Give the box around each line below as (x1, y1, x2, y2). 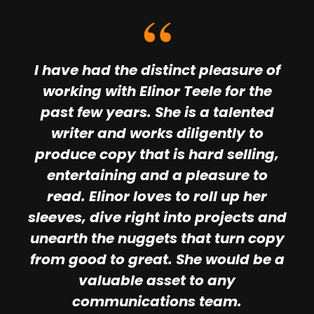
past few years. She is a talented (40, 102, 274, 123)
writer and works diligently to (50, 123, 264, 144)
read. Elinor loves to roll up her (47, 186, 267, 207)
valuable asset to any (78, 271, 235, 291)
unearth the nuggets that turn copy (29, 228, 285, 249)
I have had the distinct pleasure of (34, 60, 280, 81)
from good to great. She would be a (29, 250, 285, 270)
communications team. (72, 292, 242, 312)
